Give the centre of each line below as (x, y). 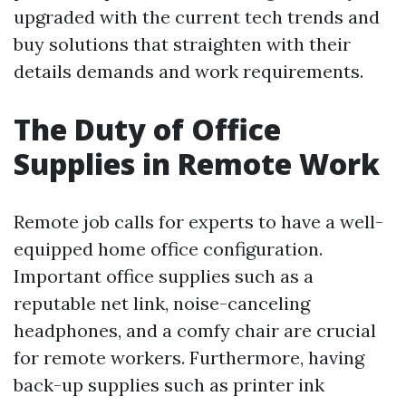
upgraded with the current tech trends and (197, 17)
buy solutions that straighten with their (182, 44)
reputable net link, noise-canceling (162, 303)
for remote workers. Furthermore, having (189, 358)
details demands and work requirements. (188, 71)
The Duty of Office (147, 129)
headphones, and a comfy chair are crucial (195, 330)
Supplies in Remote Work (197, 164)
